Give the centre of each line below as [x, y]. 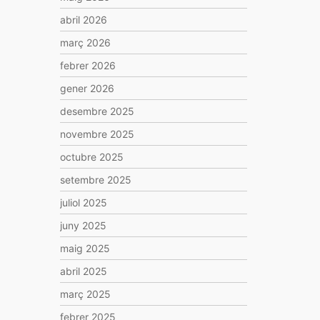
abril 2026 [83, 20]
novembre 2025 [97, 134]
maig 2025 [85, 248]
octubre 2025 [91, 157]
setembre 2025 [95, 180]
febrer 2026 [87, 65]
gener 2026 [87, 88]
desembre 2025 [97, 111]
